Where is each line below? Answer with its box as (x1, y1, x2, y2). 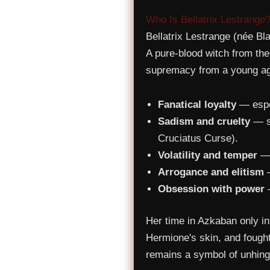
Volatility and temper (158, 149, 257, 161)
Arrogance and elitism (158, 166, 264, 178)
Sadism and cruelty (158, 115, 250, 127)
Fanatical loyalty (158, 98, 236, 110)
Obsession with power (158, 183, 265, 195)
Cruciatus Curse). (158, 132, 238, 144)
